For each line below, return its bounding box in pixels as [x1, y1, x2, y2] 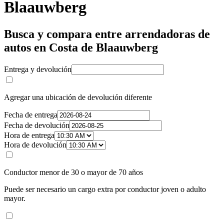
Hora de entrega [4, 130, 54, 139]
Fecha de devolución [4, 120, 69, 129]
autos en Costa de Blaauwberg [4, 40, 158, 54]
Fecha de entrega [4, 110, 57, 119]
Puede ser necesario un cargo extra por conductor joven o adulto [4, 184, 206, 193]
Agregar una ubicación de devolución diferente [4, 92, 152, 101]
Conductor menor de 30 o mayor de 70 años [4, 167, 143, 176]
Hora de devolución [4, 140, 66, 149]
